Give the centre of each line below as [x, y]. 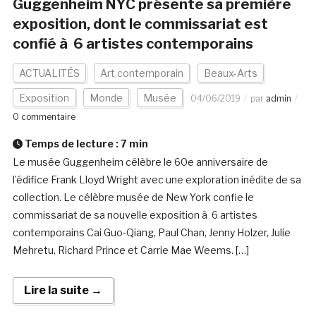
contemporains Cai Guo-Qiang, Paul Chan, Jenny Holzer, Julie [151, 233]
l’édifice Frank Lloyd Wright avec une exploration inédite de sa [157, 180]
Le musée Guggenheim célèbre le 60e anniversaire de [140, 162]
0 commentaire [44, 117]
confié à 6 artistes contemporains [133, 44]
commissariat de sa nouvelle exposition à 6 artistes [135, 215]
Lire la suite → [63, 291]
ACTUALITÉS [49, 73]
